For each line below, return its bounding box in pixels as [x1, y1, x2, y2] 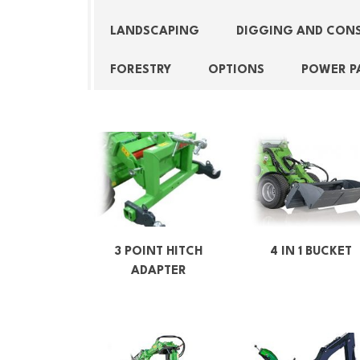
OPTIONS [208, 64, 264, 76]
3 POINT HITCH [114, 246, 202, 259]
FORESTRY [110, 64, 171, 76]
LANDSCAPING [110, 26, 199, 38]
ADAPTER [130, 265, 186, 278]
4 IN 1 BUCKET [270, 246, 352, 259]
